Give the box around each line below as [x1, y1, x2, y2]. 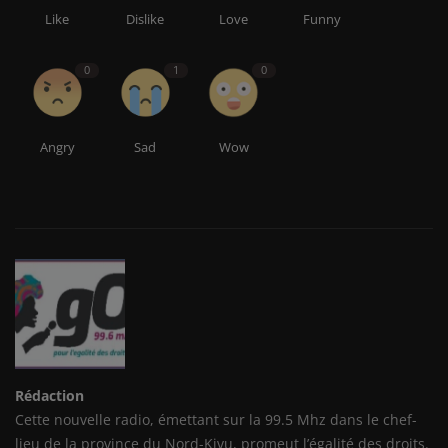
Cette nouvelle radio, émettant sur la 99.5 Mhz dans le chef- [15, 409, 417, 429]
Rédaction [15, 385, 84, 405]
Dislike [126, 9, 165, 28]
